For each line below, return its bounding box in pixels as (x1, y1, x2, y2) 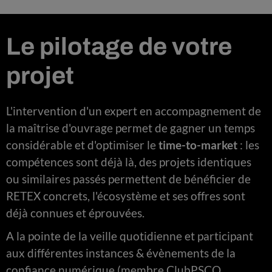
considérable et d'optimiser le (6, 137, 156, 152)
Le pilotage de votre (6, 33, 232, 59)
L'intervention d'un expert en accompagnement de (6, 103, 261, 118)
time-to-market (156, 137, 237, 152)
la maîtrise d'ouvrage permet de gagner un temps (6, 120, 255, 135)
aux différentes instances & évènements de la (6, 245, 236, 260)
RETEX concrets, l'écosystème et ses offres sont (6, 188, 245, 203)
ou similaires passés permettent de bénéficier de (6, 171, 251, 186)
